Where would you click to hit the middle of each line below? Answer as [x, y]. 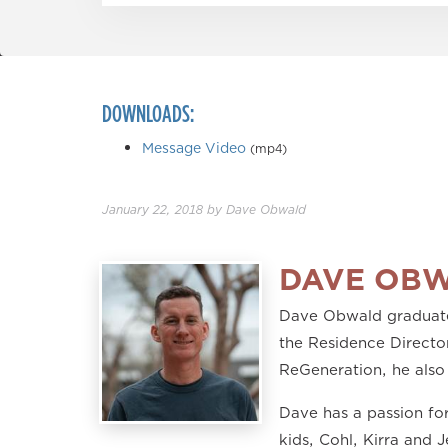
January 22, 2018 [152, 210]
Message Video [194, 148]
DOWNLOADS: [148, 113]
